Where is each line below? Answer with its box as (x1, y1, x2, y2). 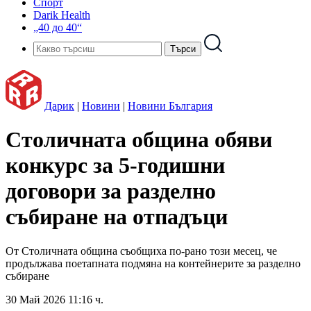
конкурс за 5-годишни (6, 153, 225, 178)
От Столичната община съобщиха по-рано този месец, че (6, 244, 277, 257)
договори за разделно (6, 178, 216, 204)
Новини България (128, 100, 212, 112)
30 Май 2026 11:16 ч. (6, 293, 103, 305)
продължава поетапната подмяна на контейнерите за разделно (6, 257, 301, 269)
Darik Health (33, 9, 90, 21)
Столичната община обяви (6, 127, 272, 153)
